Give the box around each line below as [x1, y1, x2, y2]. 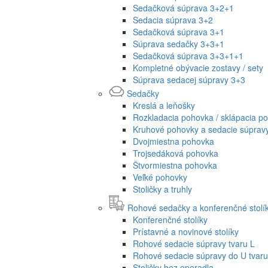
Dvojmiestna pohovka [133, 135, 214, 147]
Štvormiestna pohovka [133, 159, 217, 171]
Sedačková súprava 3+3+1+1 [133, 49, 243, 62]
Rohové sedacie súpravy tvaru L [133, 237, 255, 249]
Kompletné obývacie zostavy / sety [133, 61, 263, 74]
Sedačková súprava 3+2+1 [133, 1, 234, 14]
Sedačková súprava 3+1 [133, 25, 224, 38]
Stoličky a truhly [133, 182, 192, 195]
